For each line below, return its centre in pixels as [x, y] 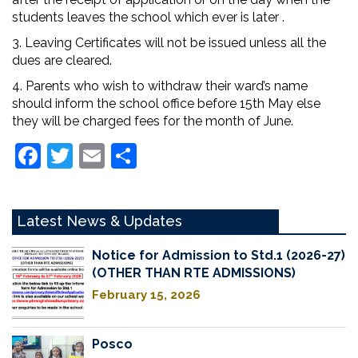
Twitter [113, 155]
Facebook [98, 155]
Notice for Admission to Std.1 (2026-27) [219, 255]
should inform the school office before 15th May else [166, 103]
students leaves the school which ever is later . [148, 17]
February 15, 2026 [146, 295]
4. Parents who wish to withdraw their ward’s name [160, 86]
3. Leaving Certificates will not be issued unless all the [169, 43]
